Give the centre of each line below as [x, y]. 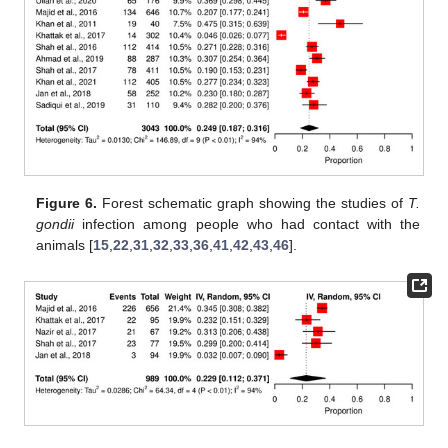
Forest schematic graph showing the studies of [252, 203]
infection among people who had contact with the [247, 224]
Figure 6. [67, 203]
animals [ [65, 245]
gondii [55, 224]
